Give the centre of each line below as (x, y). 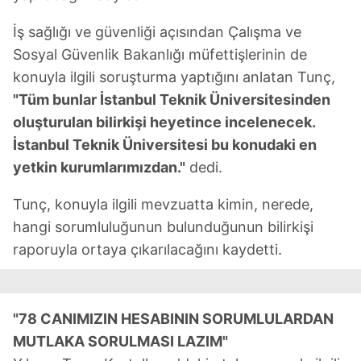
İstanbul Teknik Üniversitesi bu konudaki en (165, 144)
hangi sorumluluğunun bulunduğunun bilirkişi (163, 226)
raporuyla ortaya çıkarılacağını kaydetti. (147, 249)
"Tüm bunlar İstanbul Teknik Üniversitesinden (172, 99)
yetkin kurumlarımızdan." (99, 167)
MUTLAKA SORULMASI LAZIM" (120, 341)
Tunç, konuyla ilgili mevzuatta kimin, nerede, (163, 204)
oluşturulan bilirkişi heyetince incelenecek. (164, 122)
